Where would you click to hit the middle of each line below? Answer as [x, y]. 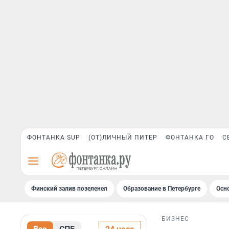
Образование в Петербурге [162, 189]
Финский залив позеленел [69, 189]
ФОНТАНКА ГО [190, 138]
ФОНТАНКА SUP [54, 138]
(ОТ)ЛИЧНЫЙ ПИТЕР [123, 138]
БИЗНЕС [175, 219]
